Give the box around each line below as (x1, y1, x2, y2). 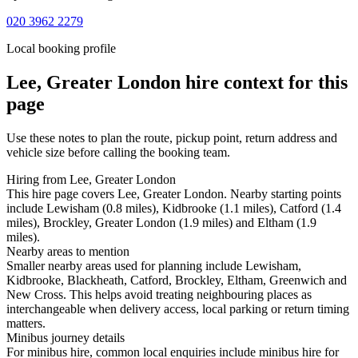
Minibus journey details (6, 331, 125, 345)
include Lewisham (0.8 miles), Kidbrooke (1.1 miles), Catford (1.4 (6, 201, 341, 216)
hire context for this (181, 72, 348, 93)
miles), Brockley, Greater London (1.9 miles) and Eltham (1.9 (6, 216, 316, 230)
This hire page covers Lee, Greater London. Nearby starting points (6, 187, 341, 201)
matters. (6, 316, 46, 331)
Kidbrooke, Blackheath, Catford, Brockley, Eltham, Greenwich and (6, 273, 347, 288)
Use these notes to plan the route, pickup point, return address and (6, 131, 337, 145)
